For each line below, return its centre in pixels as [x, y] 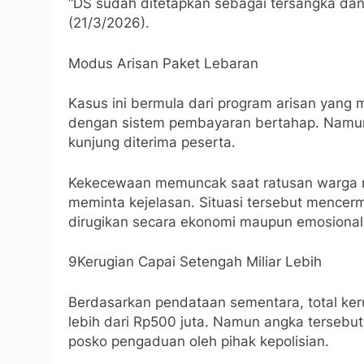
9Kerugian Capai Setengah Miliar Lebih [195, 262]
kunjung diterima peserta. [152, 142]
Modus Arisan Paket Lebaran [163, 63]
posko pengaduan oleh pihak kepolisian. [199, 341]
